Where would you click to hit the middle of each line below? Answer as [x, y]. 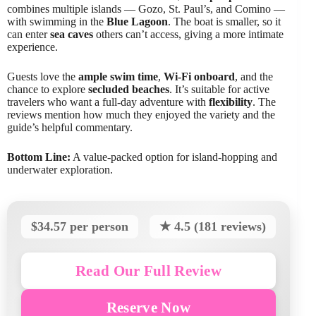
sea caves [72, 35]
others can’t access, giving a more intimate [188, 35]
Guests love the [43, 77]
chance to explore [48, 90]
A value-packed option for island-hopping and [174, 157]
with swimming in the [57, 22]
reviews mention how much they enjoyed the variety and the [141, 115]
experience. [32, 47]
